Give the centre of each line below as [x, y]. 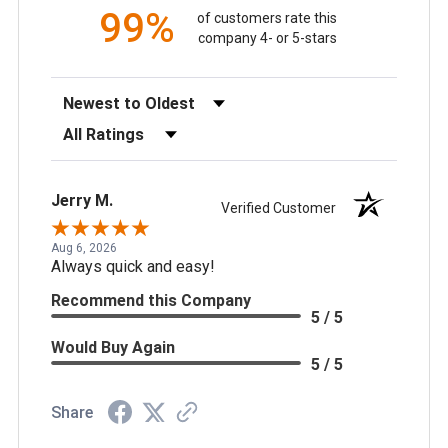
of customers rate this [267, 18]
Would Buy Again [113, 347]
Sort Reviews [97, 98]
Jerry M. [82, 200]
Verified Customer [283, 207]
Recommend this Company [151, 300]
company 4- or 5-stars [267, 38]
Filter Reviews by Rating [135, 129]
